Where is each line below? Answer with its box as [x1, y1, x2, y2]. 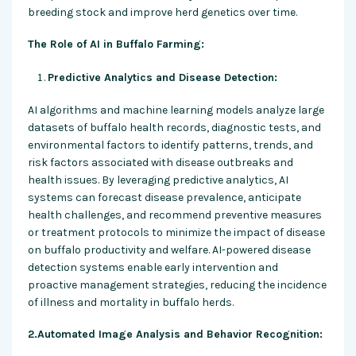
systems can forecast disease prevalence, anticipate [28, 190, 301, 204]
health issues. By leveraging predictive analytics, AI [28, 172, 288, 187]
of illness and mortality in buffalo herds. [28, 295, 234, 309]
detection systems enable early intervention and [28, 260, 278, 274]
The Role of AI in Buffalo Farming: [28, 37, 204, 51]
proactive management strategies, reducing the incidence [28, 277, 327, 292]
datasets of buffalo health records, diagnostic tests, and [28, 120, 321, 134]
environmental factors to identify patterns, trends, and [28, 137, 313, 152]
